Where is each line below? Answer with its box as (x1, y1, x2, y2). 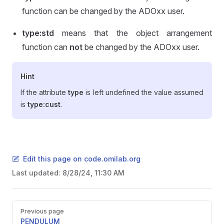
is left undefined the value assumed (83, 88, 204, 96)
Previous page (20, 207, 64, 215)
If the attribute (20, 88, 68, 96)
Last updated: (12, 168, 62, 177)
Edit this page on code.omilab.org (23, 154, 140, 163)
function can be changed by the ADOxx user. (22, 6, 184, 16)
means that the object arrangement (54, 28, 212, 38)
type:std (22, 28, 54, 38)
